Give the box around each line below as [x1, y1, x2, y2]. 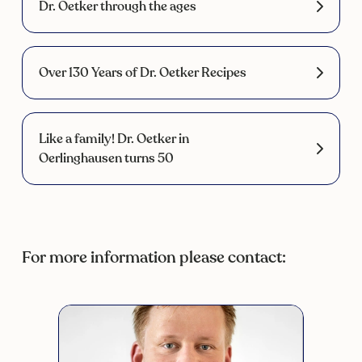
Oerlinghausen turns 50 [38, 149, 174, 167]
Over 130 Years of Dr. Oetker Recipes [38, 63, 246, 82]
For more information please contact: [21, 246, 286, 268]
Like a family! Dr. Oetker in [38, 129, 189, 148]
